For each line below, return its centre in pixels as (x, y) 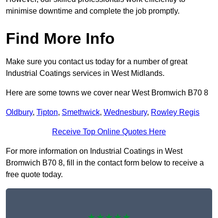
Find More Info (60, 39)
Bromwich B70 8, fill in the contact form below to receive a (105, 163)
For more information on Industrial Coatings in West (94, 151)
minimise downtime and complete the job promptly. (93, 11)
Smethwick (81, 112)
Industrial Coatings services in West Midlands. (85, 73)
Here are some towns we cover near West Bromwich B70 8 (107, 93)
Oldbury (19, 112)
